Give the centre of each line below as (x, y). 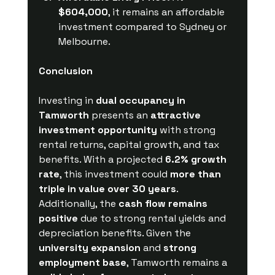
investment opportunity (98, 130)
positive (58, 218)
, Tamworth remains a (178, 262)
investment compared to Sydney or (143, 26)
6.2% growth (197, 159)
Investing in (67, 100)
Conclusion (65, 71)
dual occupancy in (141, 100)
